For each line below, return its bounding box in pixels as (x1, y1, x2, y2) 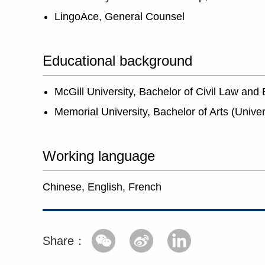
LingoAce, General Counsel (54, 11, 185, 22)
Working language (43, 148, 155, 164)
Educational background (43, 53, 192, 69)
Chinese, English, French (43, 181, 161, 193)
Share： (43, 234, 86, 247)
